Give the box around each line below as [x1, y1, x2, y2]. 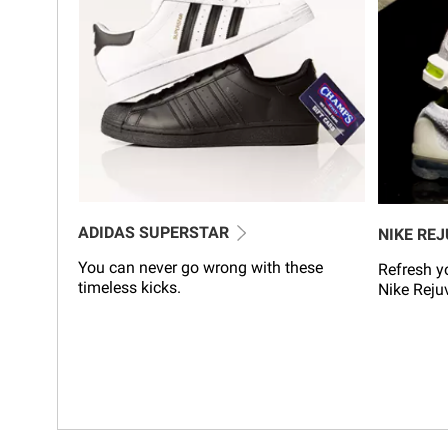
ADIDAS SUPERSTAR [78, 222, 229, 242]
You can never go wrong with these [78, 257, 323, 277]
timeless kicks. [78, 277, 181, 297]
